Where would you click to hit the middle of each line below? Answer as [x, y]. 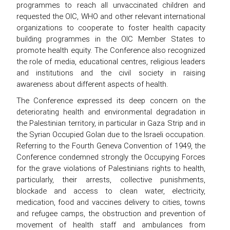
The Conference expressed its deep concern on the [111, 100]
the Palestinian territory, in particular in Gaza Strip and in [111, 123]
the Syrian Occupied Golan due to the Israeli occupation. [111, 134]
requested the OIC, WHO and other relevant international [111, 16]
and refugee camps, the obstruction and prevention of [111, 213]
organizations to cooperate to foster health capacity [111, 27]
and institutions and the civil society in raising [111, 72]
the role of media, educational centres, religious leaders [111, 61]
